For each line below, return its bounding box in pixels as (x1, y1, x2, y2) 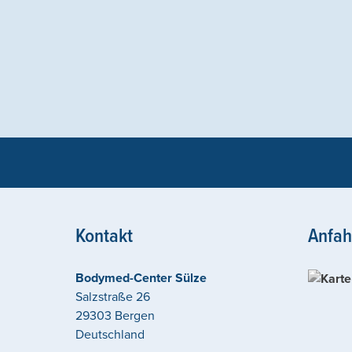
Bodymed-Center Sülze (75, 270, 207, 286)
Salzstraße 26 (75, 289, 150, 305)
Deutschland (75, 327, 145, 343)
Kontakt (75, 224, 133, 250)
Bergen (115, 308, 155, 324)
